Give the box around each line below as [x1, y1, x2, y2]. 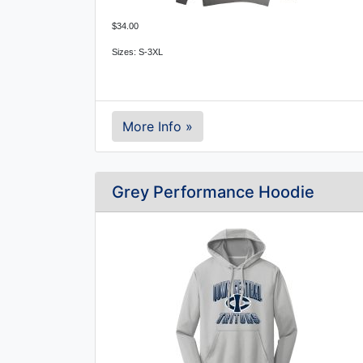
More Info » [122, 118, 193, 135]
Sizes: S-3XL [112, 47, 163, 57]
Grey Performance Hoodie [112, 182, 314, 202]
